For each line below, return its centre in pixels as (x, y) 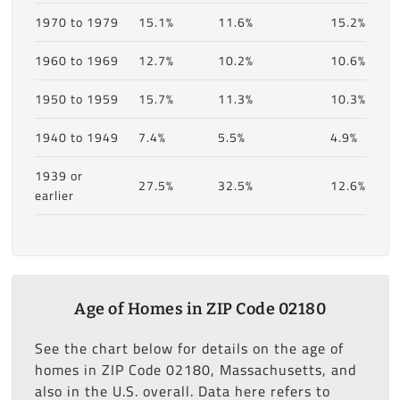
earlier (54, 195)
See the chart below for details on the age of (189, 348)
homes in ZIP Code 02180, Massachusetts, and (195, 369)
